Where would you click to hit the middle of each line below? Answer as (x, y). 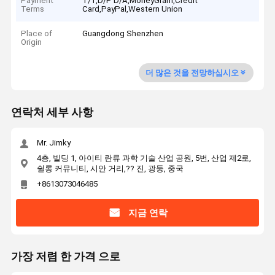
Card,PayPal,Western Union (133, 9)
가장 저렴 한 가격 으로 (65, 257)
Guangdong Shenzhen (123, 34)
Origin (32, 42)
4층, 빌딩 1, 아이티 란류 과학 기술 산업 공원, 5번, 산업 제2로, (144, 158)
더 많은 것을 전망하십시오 (192, 72)
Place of (37, 34)
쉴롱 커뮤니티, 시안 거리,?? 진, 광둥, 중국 (110, 168)
